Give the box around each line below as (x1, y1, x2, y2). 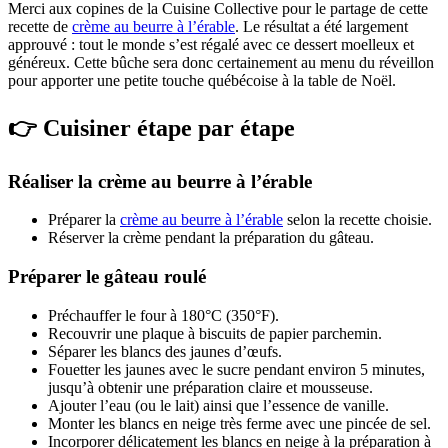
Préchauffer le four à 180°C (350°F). (48, 306, 279, 324)
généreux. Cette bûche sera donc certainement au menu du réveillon (8, 53, 434, 71)
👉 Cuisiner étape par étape (8, 114, 295, 141)
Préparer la (48, 211, 120, 229)
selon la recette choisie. (283, 211, 432, 229)
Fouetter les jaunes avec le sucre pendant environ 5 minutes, (48, 360, 425, 378)
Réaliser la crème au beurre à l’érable (8, 170, 312, 192)
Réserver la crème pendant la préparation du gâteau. (48, 229, 374, 247)
